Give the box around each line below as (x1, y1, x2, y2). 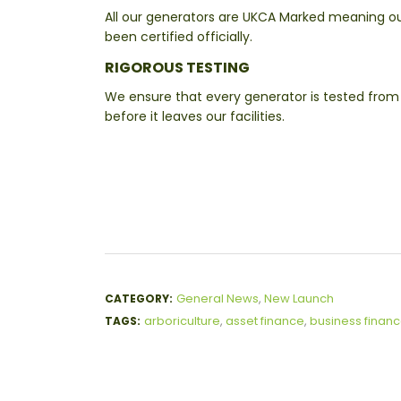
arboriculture (144, 312, 220, 330)
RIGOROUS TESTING (105, 57, 250, 79)
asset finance (226, 312, 304, 330)
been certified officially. (105, 28, 252, 47)
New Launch (264, 290, 334, 308)
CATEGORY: (105, 291, 173, 307)
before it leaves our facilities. (105, 107, 285, 126)
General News (176, 290, 259, 308)
